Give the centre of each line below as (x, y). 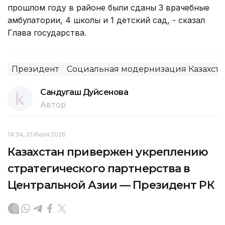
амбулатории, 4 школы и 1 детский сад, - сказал (106, 20)
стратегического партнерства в (99, 168)
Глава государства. (47, 32)
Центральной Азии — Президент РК (111, 185)
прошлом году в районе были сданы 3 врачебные (108, 7)
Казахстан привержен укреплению (108, 152)
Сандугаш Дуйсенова (84, 92)
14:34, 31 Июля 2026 (37, 134)
